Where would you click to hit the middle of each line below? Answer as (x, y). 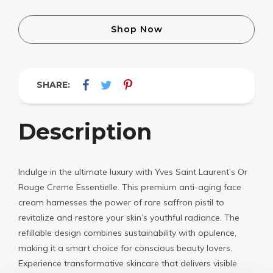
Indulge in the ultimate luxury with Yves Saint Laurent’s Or (133, 172)
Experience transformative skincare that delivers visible (128, 263)
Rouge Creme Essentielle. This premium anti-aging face (130, 187)
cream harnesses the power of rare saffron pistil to (121, 202)
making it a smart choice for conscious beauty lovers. (125, 248)
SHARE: (53, 85)
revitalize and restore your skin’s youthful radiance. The (129, 217)
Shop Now (136, 30)
